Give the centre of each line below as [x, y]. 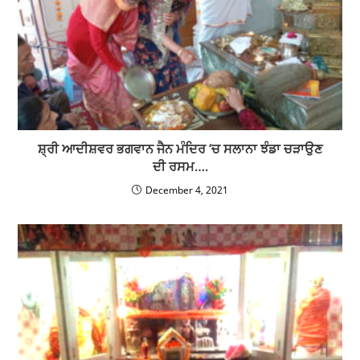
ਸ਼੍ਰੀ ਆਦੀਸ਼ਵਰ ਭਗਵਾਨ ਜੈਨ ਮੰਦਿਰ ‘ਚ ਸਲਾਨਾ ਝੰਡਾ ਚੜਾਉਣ [180, 149]
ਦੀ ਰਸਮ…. [180, 167]
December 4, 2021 [187, 190]
